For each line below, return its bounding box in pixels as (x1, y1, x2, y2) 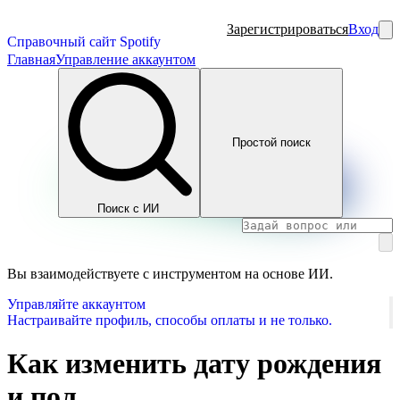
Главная (7, 52, 55, 67)
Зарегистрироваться (227, 21, 348, 37)
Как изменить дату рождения (7, 346, 381, 379)
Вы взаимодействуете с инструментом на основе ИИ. (7, 265, 333, 281)
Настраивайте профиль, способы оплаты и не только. (7, 312, 332, 328)
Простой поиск (231, 136, 311, 150)
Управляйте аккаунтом (7, 296, 146, 312)
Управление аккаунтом (55, 52, 196, 67)
